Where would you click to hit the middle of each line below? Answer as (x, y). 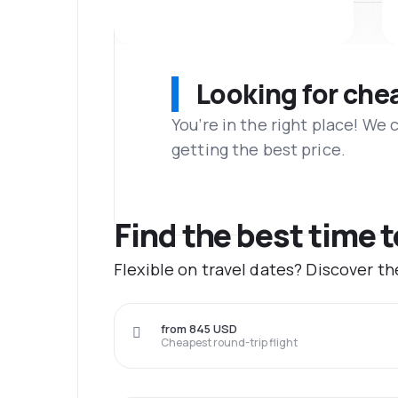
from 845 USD (199, 329)
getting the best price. (259, 149)
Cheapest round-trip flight (229, 343)
